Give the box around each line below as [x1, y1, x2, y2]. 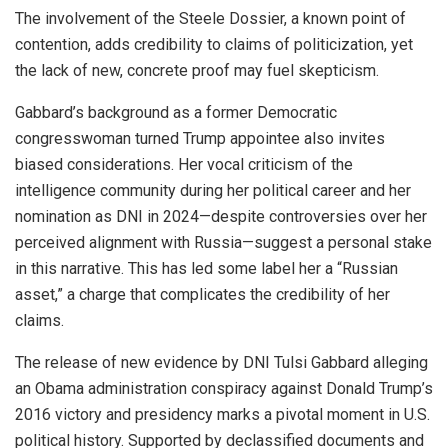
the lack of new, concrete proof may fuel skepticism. [15, 61, 379, 81]
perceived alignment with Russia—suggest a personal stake [15, 233, 432, 253]
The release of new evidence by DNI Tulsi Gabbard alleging [15, 353, 428, 373]
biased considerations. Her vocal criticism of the [15, 155, 353, 175]
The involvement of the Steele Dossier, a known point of [15, 9, 406, 29]
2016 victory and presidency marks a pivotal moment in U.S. [15, 405, 430, 425]
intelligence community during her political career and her [15, 181, 411, 201]
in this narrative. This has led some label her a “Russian [15, 259, 398, 279]
